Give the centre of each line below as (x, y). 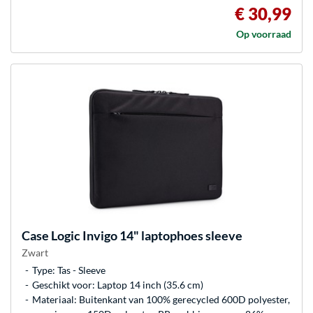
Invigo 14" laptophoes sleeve (161, 236)
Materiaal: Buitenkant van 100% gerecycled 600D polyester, (161, 300)
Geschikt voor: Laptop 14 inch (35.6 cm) (118, 285)
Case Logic (51, 236)
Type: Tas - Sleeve (69, 270)
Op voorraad (264, 34)
